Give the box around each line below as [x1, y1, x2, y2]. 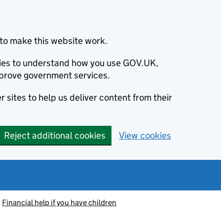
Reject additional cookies [4, 130, 106, 141]
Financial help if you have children [2, 198, 117, 207]
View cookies [119, 130, 171, 141]
